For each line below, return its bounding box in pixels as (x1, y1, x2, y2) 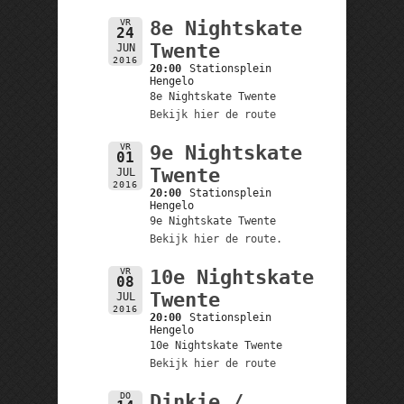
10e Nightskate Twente (149, 338, 282, 352)
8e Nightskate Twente (149, 89, 276, 103)
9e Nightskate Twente (149, 214, 276, 227)
